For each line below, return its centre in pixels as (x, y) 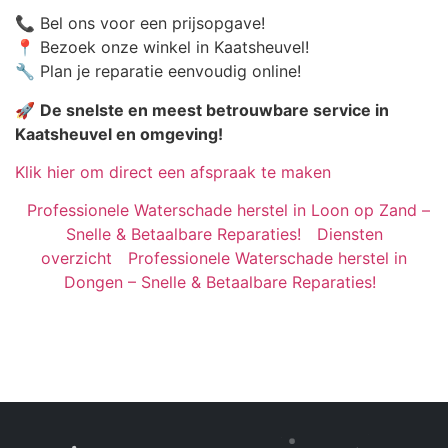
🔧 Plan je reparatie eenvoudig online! (158, 71)
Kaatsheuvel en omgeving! (119, 133)
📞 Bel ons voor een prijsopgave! (140, 23)
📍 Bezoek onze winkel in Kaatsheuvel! (162, 47)
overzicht (76, 258)
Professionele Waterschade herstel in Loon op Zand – (228, 210)
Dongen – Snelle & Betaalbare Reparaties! (220, 282)
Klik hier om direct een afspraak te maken (173, 171)
